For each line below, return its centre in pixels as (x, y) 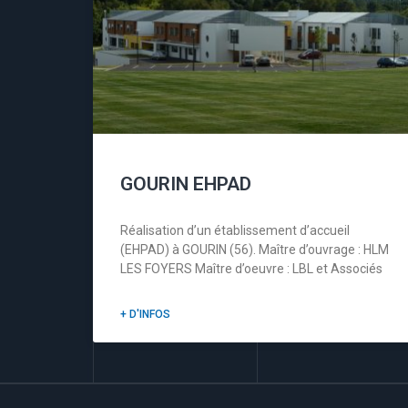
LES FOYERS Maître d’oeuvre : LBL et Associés (251, 268)
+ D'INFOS (145, 314)
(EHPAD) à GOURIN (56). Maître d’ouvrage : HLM (255, 249)
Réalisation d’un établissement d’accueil (235, 230)
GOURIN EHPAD (186, 184)
